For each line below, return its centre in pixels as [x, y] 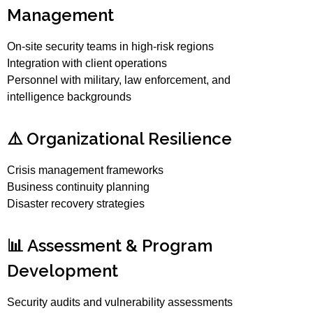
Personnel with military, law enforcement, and [119, 80]
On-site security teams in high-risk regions [111, 47]
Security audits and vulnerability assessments [120, 303]
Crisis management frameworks [86, 170]
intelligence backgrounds [70, 97]
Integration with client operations [87, 64]
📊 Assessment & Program [110, 246]
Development [63, 271]
